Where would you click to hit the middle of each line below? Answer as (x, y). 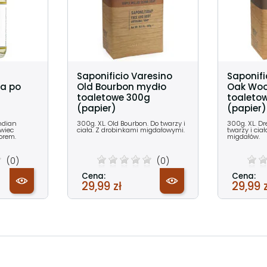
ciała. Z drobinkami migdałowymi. (131, 130)
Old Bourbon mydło (122, 87)
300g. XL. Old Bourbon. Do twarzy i (131, 124)
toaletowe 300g (114, 98)
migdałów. (243, 137)
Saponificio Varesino (125, 76)
